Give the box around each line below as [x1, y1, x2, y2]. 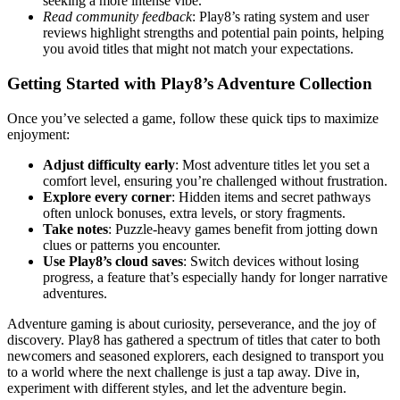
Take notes [43, 221, 108, 237]
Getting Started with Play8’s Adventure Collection [7, 73, 372, 93]
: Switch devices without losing [183, 253, 359, 269]
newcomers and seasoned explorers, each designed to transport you [7, 347, 384, 363]
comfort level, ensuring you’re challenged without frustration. [43, 172, 387, 188]
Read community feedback [43, 9, 192, 25]
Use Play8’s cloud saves [43, 253, 183, 269]
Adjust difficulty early [43, 156, 175, 172]
